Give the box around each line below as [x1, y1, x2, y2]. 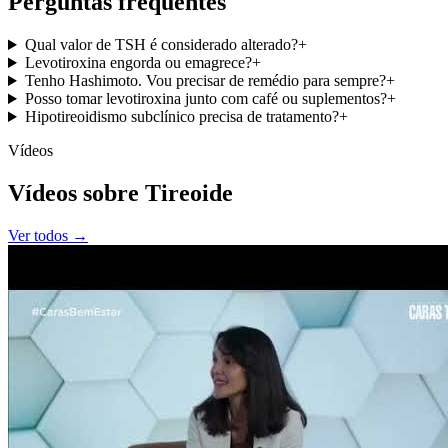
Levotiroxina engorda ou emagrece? [24, 54, 252, 72]
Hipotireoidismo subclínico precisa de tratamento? [24, 108, 339, 126]
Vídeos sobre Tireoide [8, 179, 233, 206]
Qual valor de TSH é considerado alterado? [24, 36, 298, 54]
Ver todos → [8, 226, 88, 244]
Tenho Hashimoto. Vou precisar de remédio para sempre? [24, 72, 386, 90]
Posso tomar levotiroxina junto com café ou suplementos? [24, 90, 387, 108]
